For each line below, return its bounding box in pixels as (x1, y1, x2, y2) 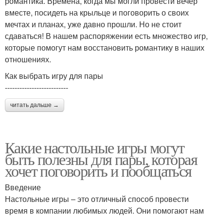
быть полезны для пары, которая (5, 148, 197, 169)
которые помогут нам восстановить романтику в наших (5, 42, 204, 53)
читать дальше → (10, 102, 59, 109)
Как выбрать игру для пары (5, 70, 103, 81)
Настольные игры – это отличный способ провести (5, 193, 189, 204)
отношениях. (5, 54, 51, 65)
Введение (5, 182, 41, 193)
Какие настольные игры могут (5, 137, 184, 158)
